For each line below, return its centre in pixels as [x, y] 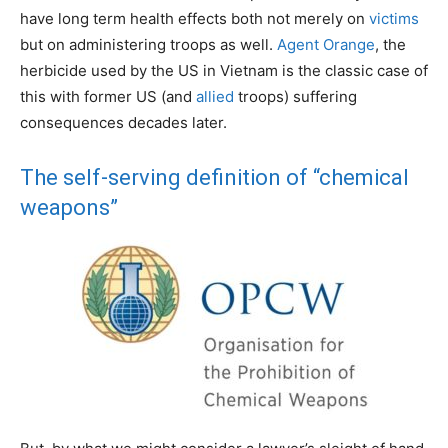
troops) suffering [295, 97]
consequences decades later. [123, 123]
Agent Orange [326, 45]
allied [215, 97]
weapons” [69, 208]
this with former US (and [108, 97]
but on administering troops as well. [148, 45]
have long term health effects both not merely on [194, 19]
